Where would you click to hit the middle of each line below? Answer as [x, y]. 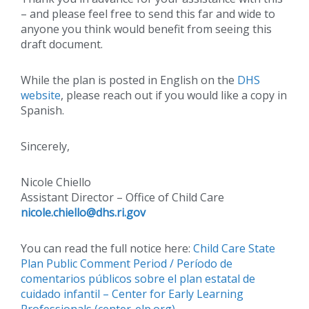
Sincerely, [45, 146]
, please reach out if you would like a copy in [174, 95]
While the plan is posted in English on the [129, 80]
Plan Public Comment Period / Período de [127, 263]
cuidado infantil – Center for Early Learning [132, 293]
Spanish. [42, 110]
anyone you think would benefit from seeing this [146, 29]
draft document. [62, 44]
